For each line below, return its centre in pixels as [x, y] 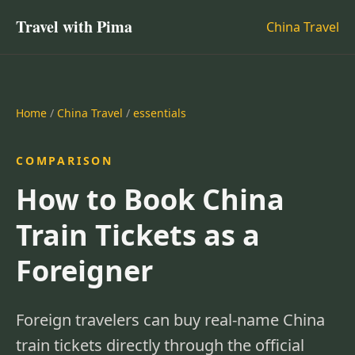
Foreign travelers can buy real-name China [170, 320]
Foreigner [84, 271]
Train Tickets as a [138, 235]
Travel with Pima [74, 27]
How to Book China [150, 199]
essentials [160, 113]
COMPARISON [65, 160]
